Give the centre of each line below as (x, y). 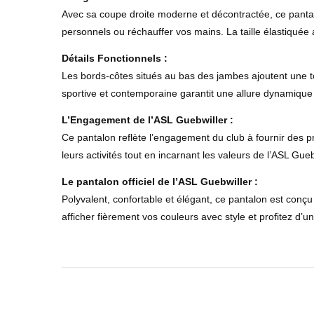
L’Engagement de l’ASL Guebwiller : (148, 120)
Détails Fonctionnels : (115, 59)
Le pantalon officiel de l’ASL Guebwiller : (160, 181)
